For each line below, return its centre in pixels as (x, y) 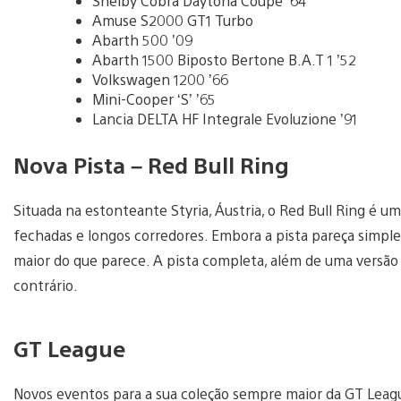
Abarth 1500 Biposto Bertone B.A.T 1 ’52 (224, 59)
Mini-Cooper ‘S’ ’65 (154, 98)
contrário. (46, 285)
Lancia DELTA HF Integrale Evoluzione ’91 (225, 118)
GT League (69, 348)
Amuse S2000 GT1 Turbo (173, 20)
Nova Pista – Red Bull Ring (151, 164)
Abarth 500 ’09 (142, 39)
